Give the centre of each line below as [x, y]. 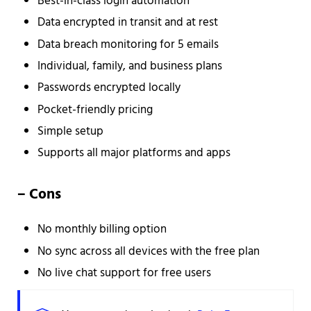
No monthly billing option [102, 230]
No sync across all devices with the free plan [149, 251]
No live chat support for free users [125, 274]
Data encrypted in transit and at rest [128, 23]
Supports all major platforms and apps [134, 153]
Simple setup [71, 131]
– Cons [39, 195]
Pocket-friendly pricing [95, 110]
